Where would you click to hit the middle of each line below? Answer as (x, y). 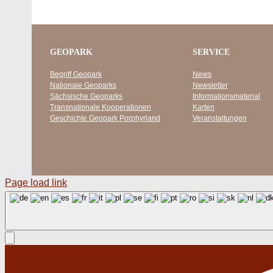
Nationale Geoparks (83, 85)
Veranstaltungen (219, 118)
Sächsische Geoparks (86, 96)
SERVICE (211, 52)
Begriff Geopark (76, 74)
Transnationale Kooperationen (100, 107)
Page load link (36, 182)
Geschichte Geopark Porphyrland (105, 118)
